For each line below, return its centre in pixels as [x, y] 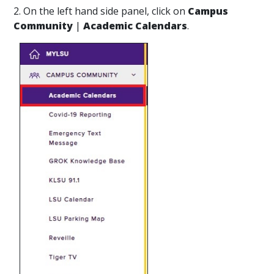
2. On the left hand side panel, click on [101, 11]
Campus [208, 11]
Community [43, 26]
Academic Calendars [135, 26]
